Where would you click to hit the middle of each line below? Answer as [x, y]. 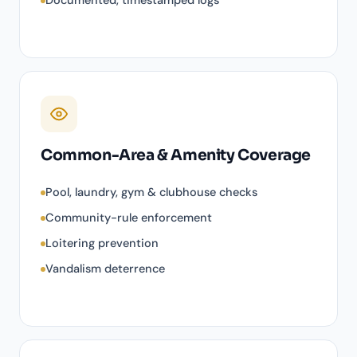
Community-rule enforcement [129, 218]
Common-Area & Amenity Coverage [176, 156]
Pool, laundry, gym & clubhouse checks [151, 192]
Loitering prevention [102, 243]
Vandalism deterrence [105, 269]
